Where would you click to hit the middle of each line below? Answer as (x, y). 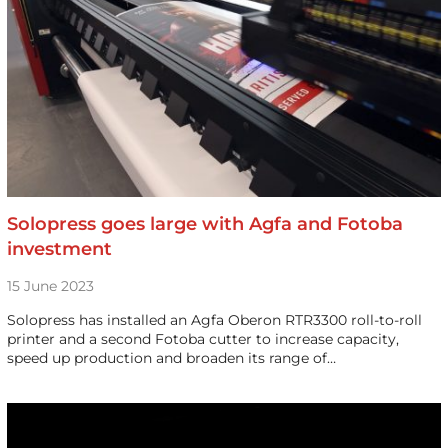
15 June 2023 (50, 286)
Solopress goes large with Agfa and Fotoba (204, 224)
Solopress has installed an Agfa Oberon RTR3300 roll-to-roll (214, 320)
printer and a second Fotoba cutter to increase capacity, (202, 339)
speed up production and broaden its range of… (171, 358)
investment (59, 249)
